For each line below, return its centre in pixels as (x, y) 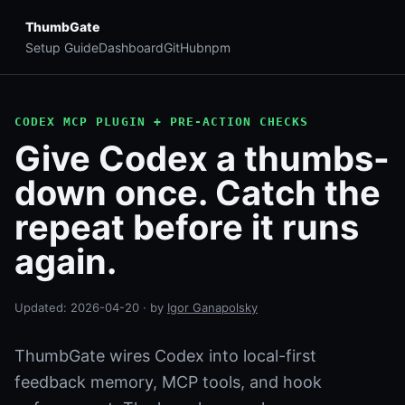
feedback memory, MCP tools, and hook (168, 382)
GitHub (184, 47)
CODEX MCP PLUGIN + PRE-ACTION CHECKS (162, 122)
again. (66, 261)
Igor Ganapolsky (212, 307)
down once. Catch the (198, 193)
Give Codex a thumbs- (202, 158)
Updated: (42, 307)
